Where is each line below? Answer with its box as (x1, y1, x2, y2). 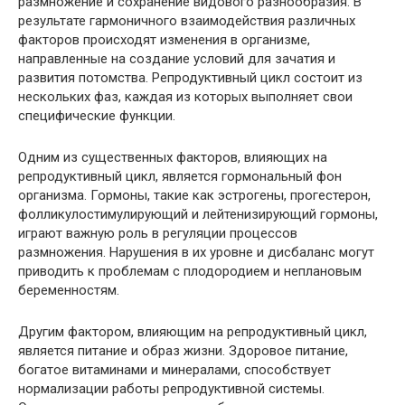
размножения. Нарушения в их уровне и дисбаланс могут (18, 244, 374, 261)
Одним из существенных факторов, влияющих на (18, 149, 327, 166)
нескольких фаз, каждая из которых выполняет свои (18, 89, 353, 106)
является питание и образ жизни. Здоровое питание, (18, 343, 348, 360)
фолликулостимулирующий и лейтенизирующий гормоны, (18, 206, 378, 223)
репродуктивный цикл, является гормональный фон (18, 168, 342, 185)
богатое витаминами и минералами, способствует (18, 362, 331, 379)
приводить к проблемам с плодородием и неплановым (18, 263, 362, 280)
